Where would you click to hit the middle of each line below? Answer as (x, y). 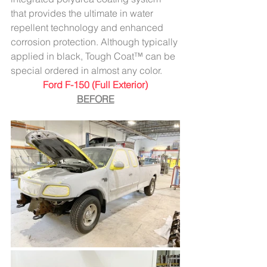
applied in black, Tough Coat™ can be (94, 56)
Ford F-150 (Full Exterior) (95, 85)
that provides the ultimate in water (83, 13)
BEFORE (95, 99)
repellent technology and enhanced (88, 27)
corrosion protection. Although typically (95, 42)
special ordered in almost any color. (86, 70)
